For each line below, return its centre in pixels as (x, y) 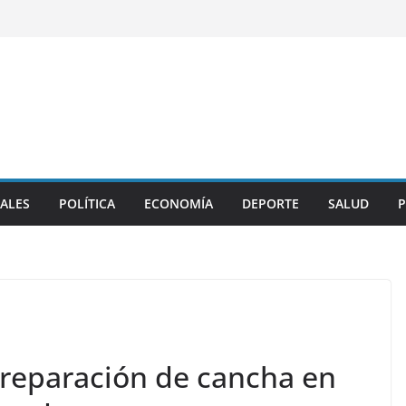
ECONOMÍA (179, 203)
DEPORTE (271, 203)
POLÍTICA (87, 203)
